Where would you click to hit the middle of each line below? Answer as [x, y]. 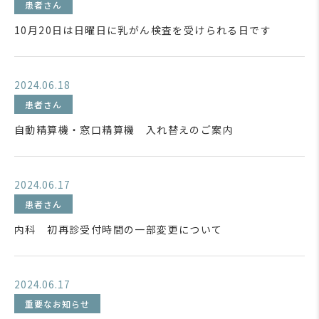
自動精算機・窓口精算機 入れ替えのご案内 [124, 130]
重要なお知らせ [57, 303]
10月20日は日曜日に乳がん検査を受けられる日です [143, 30]
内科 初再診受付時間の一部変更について [119, 229]
